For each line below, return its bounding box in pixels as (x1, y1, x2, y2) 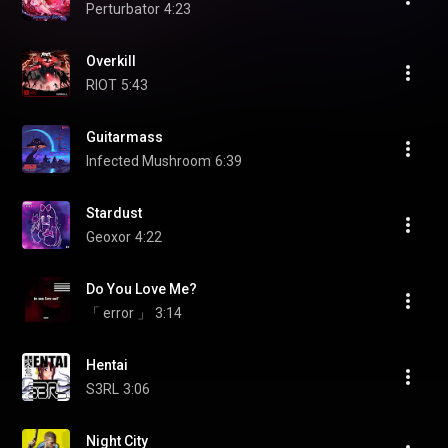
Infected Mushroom (86, 153, 211, 169)
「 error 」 (86, 305, 151, 321)
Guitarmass (86, 129, 163, 145)
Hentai (86, 357, 128, 373)
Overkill (86, 53, 136, 69)
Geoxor (86, 229, 131, 245)
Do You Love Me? (86, 281, 197, 297)
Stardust (86, 205, 142, 221)
